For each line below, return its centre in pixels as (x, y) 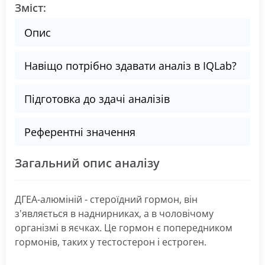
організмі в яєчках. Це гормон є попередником (124, 228)
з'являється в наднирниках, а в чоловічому (114, 214)
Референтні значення (80, 132)
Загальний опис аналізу (87, 163)
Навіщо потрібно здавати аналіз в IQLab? (130, 66)
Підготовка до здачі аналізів (97, 99)
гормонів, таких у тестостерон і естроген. (111, 242)
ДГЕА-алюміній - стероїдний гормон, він (106, 199)
